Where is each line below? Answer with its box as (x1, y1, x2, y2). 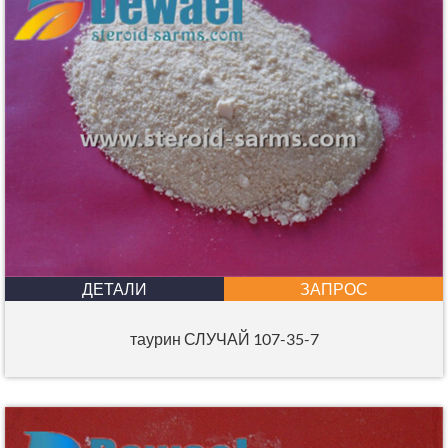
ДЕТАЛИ (82, 279, 147, 299)
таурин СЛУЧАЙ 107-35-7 (129, 329, 319, 349)
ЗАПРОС (299, 279, 368, 299)
